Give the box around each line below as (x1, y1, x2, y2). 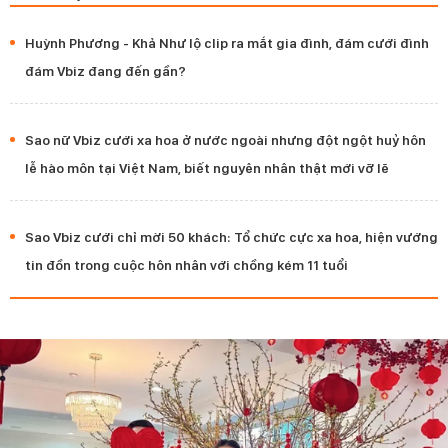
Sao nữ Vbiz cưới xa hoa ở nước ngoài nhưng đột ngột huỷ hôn (25, 132, 426, 149)
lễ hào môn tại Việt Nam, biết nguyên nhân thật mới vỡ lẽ (25, 160, 389, 177)
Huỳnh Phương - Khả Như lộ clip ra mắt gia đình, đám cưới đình (25, 35, 429, 52)
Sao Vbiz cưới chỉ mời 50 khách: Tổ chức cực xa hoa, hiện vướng (25, 229, 438, 246)
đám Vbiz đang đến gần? (25, 63, 186, 80)
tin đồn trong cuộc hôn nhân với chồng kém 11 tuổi (25, 257, 348, 274)
